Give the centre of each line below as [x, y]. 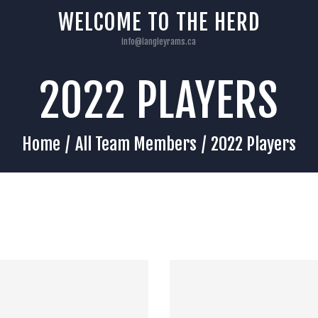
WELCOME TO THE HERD [159, 22]
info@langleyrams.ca [159, 41]
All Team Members [136, 144]
